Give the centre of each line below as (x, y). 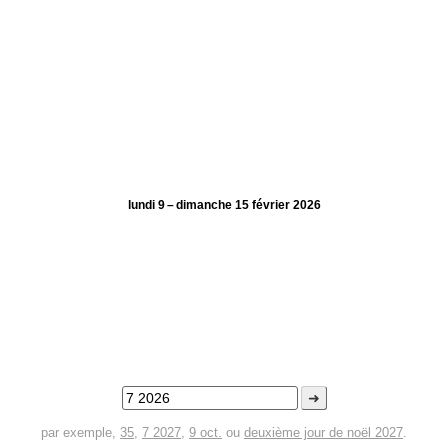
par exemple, (80, 432)
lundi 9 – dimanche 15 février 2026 (224, 205)
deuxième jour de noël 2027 (323, 432)
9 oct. (205, 432)
